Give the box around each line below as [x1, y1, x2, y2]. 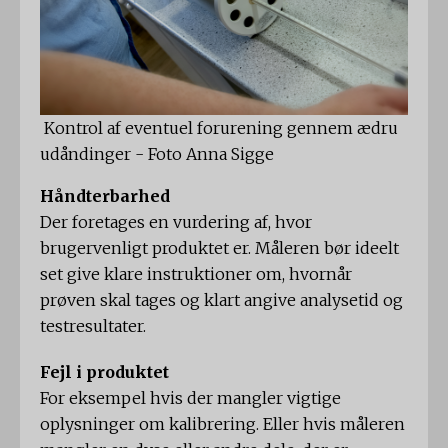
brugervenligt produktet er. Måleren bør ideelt [40, 238, 399, 259]
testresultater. [40, 316, 146, 337]
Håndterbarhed [40, 186, 170, 207]
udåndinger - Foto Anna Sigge [40, 144, 274, 165]
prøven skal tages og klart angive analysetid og [40, 290, 403, 311]
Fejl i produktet [40, 362, 169, 383]
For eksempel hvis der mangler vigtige [40, 388, 341, 409]
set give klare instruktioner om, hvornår [40, 264, 352, 285]
